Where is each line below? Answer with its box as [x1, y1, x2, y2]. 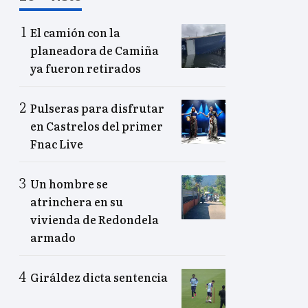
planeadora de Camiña [30, 41, 159, 58]
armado [30, 228, 76, 245]
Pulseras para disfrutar [30, 99, 164, 116]
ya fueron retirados [30, 59, 141, 76]
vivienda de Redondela [30, 210, 159, 228]
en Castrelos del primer [30, 117, 163, 134]
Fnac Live [30, 135, 83, 152]
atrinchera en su [30, 192, 123, 210]
